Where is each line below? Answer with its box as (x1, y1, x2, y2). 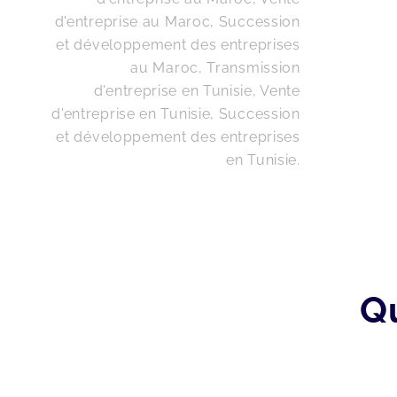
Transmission (206, 58, 300, 76)
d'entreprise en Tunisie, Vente (93, 82, 300, 99)
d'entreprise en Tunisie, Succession (51, 105, 300, 122)
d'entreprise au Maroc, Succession (54, 12, 300, 30)
